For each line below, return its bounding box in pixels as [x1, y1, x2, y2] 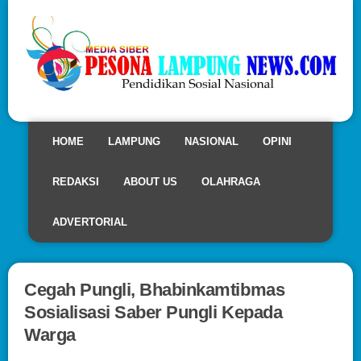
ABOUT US [123, 175, 177, 188]
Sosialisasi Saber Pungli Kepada [24, 301, 283, 322]
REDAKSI [52, 175, 99, 188]
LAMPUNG [108, 135, 160, 147]
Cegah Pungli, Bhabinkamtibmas [24, 279, 285, 300]
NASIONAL [185, 135, 239, 147]
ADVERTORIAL [52, 215, 127, 228]
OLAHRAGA [201, 175, 260, 188]
